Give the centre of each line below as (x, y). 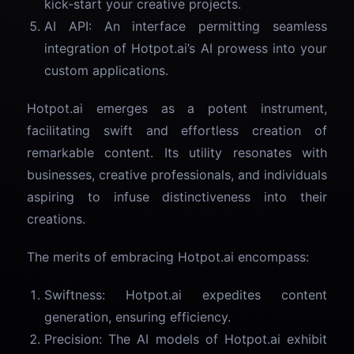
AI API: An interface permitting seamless (186, 26)
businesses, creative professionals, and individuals (177, 175)
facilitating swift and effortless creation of (177, 131)
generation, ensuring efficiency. (137, 317)
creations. (56, 219)
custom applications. (106, 71)
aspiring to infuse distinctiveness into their (177, 197)
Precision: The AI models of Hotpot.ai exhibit (186, 339)
